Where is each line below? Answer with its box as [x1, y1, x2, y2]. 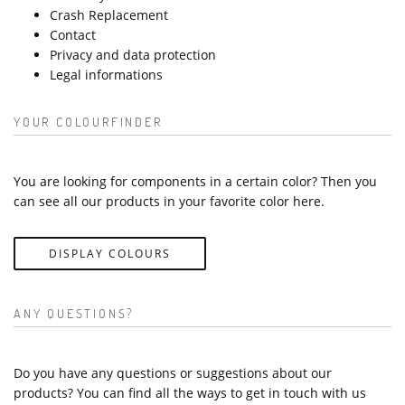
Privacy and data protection [50, 46, 216, 64]
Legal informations [50, 66, 163, 84]
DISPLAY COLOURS [49, 246, 171, 262]
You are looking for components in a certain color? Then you [14, 173, 377, 191]
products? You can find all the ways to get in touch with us [14, 384, 366, 402]
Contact [50, 26, 96, 44]
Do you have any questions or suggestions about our [14, 364, 332, 382]
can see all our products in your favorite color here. [14, 193, 325, 211]
